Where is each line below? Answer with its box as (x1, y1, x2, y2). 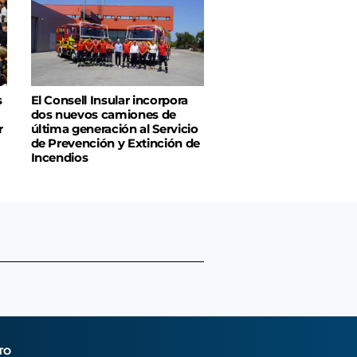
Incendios (30, 150, 88, 165)
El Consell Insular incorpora (30, 92, 188, 108)
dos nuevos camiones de (30, 107, 177, 122)
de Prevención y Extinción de (30, 135, 200, 151)
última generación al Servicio (30, 121, 198, 136)
